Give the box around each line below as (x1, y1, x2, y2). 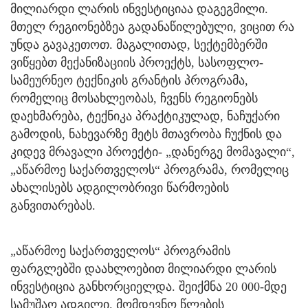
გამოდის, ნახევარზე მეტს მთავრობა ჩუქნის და (10, 126, 282, 141)
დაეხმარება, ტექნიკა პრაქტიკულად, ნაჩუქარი (10, 109, 280, 123)
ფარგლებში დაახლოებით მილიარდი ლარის (10, 261, 276, 276)
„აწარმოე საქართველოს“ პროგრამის (10, 243, 230, 258)
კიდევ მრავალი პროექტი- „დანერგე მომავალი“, (10, 144, 295, 159)
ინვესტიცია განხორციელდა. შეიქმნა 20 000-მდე (10, 279, 287, 294)
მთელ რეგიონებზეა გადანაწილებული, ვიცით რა (10, 19, 294, 34)
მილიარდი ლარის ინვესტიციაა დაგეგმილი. (10, 1, 268, 16)
